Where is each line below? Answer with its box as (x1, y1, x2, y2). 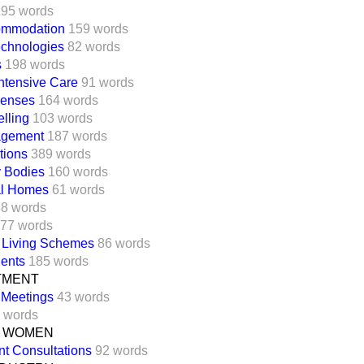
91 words (81, 75, 134, 89)
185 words (28, 253, 89, 268)
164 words (38, 93, 98, 107)
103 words (32, 110, 93, 125)
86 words (97, 236, 150, 250)
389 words (31, 146, 91, 161)
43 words (57, 289, 110, 304)
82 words (67, 39, 120, 54)
